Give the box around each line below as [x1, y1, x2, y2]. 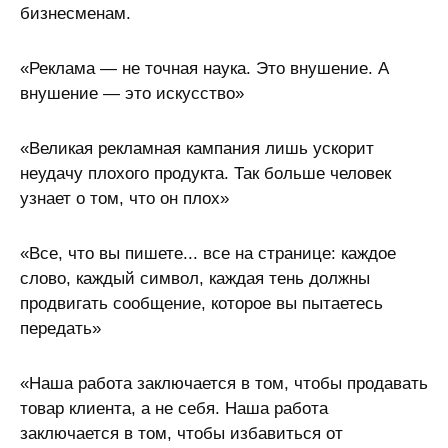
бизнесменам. [20, 4, 131, 23]
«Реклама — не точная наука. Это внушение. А [20, 59, 389, 78]
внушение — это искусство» [20, 84, 244, 103]
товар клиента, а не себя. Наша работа [20, 399, 328, 418]
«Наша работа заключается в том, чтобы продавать [20, 374, 428, 393]
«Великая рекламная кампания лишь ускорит [20, 139, 374, 158]
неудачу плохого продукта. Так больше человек [20, 164, 391, 183]
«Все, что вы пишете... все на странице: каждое [20, 244, 396, 263]
